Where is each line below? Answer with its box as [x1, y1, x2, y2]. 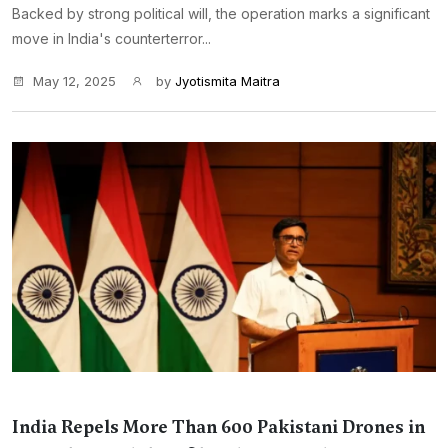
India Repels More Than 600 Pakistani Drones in [12, 415, 425, 439]
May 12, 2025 [33, 73, 116, 89]
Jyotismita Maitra [175, 73, 280, 89]
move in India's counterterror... [12, 30, 211, 47]
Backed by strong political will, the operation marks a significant [12, 5, 430, 22]
